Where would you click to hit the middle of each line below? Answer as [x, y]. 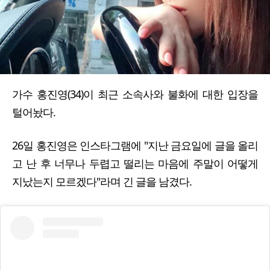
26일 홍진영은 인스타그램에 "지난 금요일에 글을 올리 [135, 146]
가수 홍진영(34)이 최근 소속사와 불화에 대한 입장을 [135, 94]
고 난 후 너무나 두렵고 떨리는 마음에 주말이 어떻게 [135, 164]
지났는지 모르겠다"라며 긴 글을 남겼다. [103, 182]
